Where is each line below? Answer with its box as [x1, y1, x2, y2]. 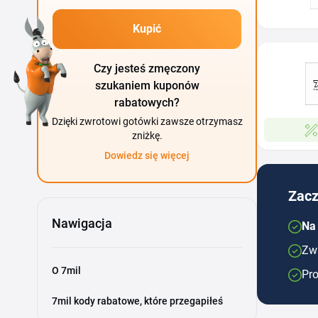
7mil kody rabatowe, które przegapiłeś [52, 295, 223, 307]
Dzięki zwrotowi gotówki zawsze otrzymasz [51, 116, 243, 127]
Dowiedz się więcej [104, 150, 190, 161]
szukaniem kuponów [94, 79, 199, 92]
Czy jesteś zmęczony [94, 62, 200, 75]
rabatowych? [114, 96, 180, 109]
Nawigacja [52, 216, 112, 231]
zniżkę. [131, 130, 163, 141]
